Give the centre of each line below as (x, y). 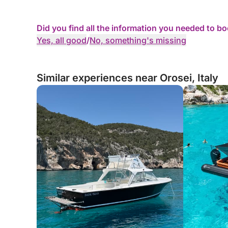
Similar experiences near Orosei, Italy (127, 78)
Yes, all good (62, 40)
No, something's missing (138, 40)
